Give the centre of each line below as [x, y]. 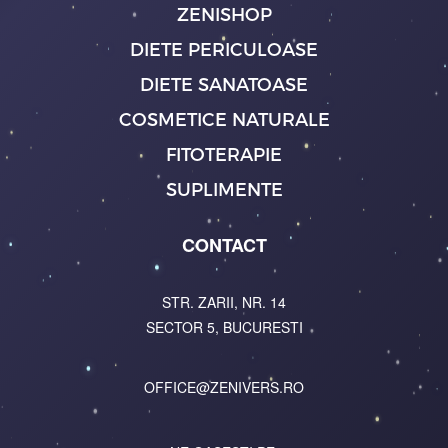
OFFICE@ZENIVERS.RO [224, 387]
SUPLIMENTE [224, 189]
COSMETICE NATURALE [224, 119]
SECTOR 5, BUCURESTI [224, 327]
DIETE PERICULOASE [224, 49]
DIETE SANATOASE [224, 84]
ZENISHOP [224, 14]
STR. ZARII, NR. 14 [224, 302]
